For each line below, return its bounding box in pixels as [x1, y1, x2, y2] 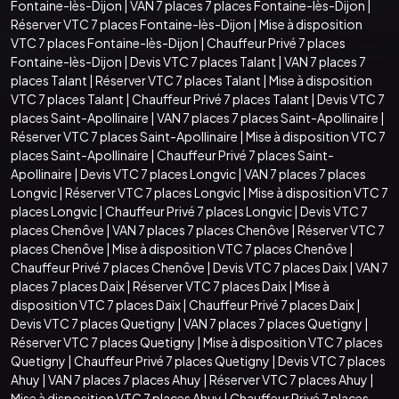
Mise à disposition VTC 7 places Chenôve [112, 240, 347, 256]
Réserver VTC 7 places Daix [133, 277, 287, 294]
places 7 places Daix [11, 277, 125, 294]
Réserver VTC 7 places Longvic [65, 183, 240, 200]
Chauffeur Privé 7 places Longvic [105, 202, 292, 219]
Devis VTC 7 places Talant [130, 53, 276, 69]
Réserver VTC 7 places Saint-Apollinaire [11, 127, 240, 144]
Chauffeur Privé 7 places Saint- [157, 146, 334, 163]
